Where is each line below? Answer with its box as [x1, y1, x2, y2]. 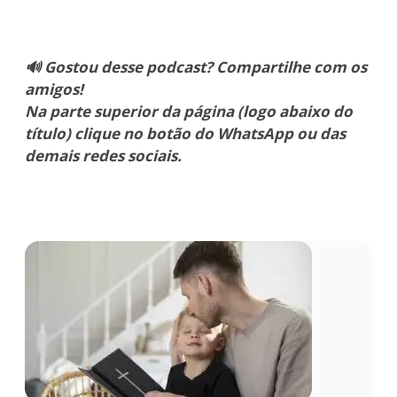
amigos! [25, 78, 83, 99]
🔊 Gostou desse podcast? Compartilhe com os [25, 56, 367, 77]
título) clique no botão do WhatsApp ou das [25, 122, 346, 144]
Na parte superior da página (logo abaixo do [25, 100, 353, 121]
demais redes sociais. [25, 144, 182, 166]
